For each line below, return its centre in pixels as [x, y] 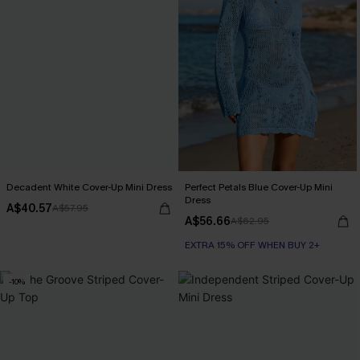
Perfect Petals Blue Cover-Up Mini [259, 187]
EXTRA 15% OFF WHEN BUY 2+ [252, 245]
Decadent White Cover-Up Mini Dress [89, 187]
